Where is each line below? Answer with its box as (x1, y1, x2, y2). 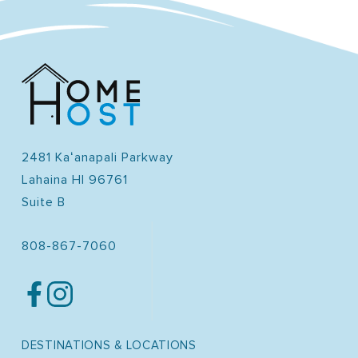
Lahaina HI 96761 (22, 172, 128, 188)
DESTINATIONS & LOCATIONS (22, 338, 197, 353)
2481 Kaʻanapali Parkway (22, 149, 173, 165)
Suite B (22, 194, 66, 210)
